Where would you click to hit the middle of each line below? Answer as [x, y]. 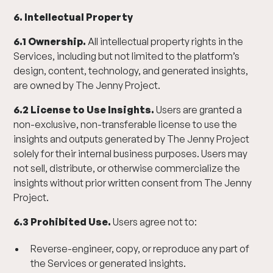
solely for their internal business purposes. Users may [131, 154]
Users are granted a [199, 110]
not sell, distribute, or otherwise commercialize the [127, 168]
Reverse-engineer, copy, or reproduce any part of [140, 249]
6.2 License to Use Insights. [85, 110]
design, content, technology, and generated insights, [131, 71]
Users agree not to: [155, 222]
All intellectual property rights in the [165, 41]
